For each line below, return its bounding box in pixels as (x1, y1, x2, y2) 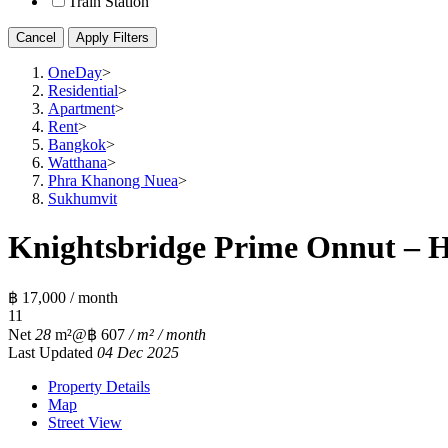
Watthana (48, 154, 107, 171)
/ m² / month (125, 325, 206, 343)
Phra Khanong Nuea (48, 172, 178, 189)
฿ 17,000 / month (8, 288, 118, 306)
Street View (48, 413, 122, 431)
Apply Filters (76, 30, 149, 45)
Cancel (16, 30, 56, 45)
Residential (48, 82, 118, 99)
